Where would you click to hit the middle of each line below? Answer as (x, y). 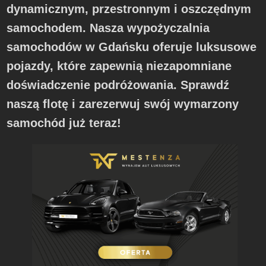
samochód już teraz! (64, 123)
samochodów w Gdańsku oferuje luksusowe (132, 47)
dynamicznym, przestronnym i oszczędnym (129, 9)
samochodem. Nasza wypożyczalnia (108, 28)
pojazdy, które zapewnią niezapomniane (119, 66)
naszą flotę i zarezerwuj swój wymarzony (123, 104)
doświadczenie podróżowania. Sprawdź (118, 85)
